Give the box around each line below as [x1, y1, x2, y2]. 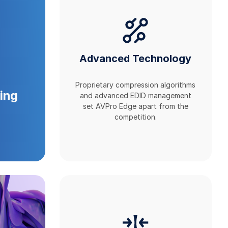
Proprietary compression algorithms [75, 80, 196, 89]
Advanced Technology [79, 52, 192, 65]
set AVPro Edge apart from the [82, 101, 188, 110]
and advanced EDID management [79, 91, 191, 100]
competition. [114, 112, 157, 121]
